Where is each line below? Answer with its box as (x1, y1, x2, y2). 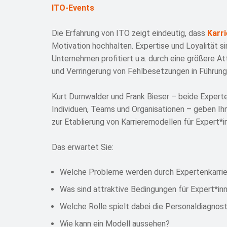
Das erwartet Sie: (52, 142, 113, 152)
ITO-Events (52, 3, 94, 13)
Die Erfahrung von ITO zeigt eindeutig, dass (52, 28, 207, 38)
